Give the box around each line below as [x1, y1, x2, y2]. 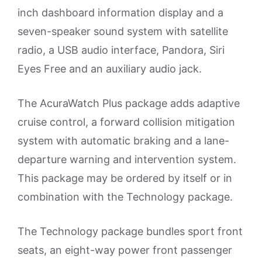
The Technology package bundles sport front [18, 225, 243, 238]
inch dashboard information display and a [18, 6, 223, 19]
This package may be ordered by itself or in [18, 172, 232, 185]
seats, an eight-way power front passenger [18, 244, 232, 257]
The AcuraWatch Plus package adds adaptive [18, 97, 240, 110]
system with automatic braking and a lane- [18, 135, 229, 147]
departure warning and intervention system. [18, 153, 236, 166]
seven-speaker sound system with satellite [18, 25, 228, 38]
